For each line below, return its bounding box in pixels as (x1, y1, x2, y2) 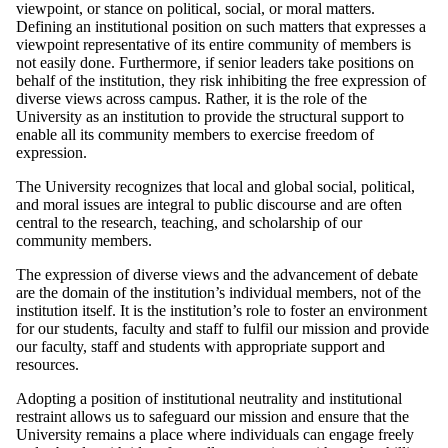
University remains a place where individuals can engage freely (16, 425, 414, 443)
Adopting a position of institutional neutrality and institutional (16, 389, 402, 407)
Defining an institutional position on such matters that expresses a (16, 17, 426, 35)
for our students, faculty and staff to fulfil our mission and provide (16, 319, 429, 337)
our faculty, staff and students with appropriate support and (16, 337, 385, 355)
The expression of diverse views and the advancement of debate (16, 265, 418, 283)
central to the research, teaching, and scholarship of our (16, 213, 362, 231)
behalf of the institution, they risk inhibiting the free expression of (16, 71, 426, 89)
